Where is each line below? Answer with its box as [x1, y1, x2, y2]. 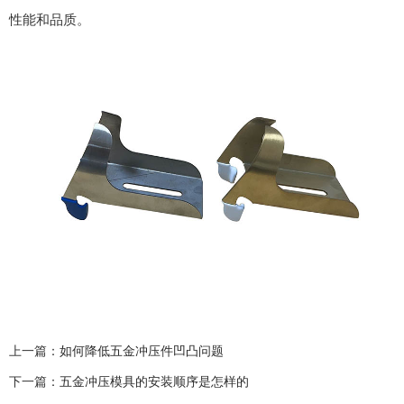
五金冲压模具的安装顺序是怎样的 [60, 373, 249, 389]
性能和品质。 [9, 11, 90, 27]
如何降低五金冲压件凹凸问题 [60, 343, 224, 358]
